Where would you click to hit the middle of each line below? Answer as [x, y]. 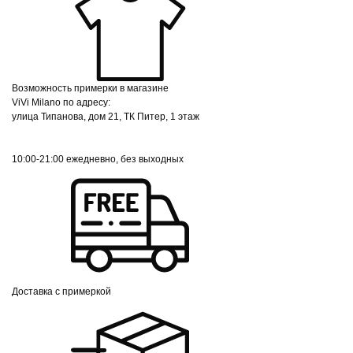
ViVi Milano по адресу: [61, 102]
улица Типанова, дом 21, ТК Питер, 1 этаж [106, 116]
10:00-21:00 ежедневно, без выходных [98, 159]
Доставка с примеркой [61, 291]
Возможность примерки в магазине [90, 88]
